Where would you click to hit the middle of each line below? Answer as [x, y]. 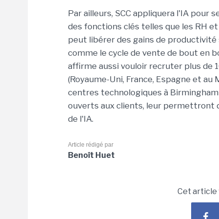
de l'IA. [82, 119]
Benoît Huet [91, 155]
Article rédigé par [91, 145]
